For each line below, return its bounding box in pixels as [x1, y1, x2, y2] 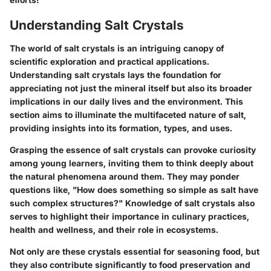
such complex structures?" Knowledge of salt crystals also [10, 197, 255, 208]
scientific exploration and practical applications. [10, 56, 209, 67]
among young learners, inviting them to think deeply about [10, 157, 253, 168]
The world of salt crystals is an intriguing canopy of [10, 42, 224, 53]
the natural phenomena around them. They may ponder [10, 171, 240, 181]
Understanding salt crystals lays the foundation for [10, 69, 221, 80]
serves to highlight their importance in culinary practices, [10, 211, 249, 221]
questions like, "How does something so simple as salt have [10, 184, 258, 195]
